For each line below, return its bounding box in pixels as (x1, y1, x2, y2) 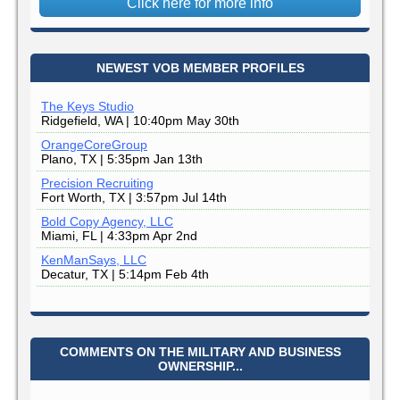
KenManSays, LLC (41, 252, 146, 267)
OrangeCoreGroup (41, 137, 147, 152)
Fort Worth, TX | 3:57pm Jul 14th (41, 189, 227, 204)
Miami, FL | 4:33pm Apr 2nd (41, 228, 197, 243)
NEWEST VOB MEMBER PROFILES (96, 60, 304, 75)
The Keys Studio (41, 98, 134, 113)
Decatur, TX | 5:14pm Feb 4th (41, 266, 209, 281)
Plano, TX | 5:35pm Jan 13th (41, 151, 203, 166)
